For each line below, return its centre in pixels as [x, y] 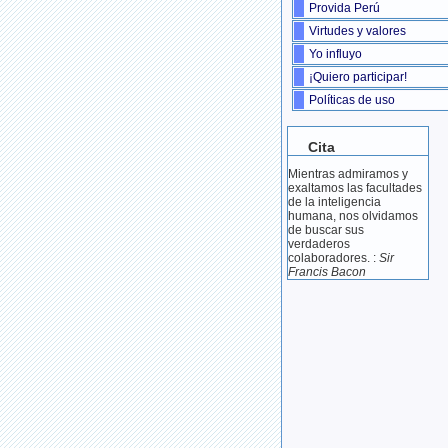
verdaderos [319, 244]
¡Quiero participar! [358, 77]
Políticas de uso [352, 100]
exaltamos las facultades [355, 188]
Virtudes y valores [357, 31]
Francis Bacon [327, 272]
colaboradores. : [333, 258]
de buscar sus [326, 230]
